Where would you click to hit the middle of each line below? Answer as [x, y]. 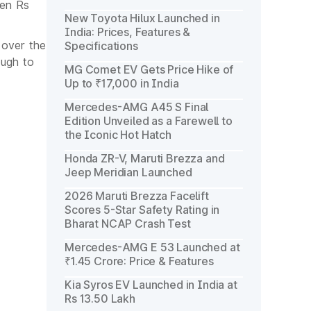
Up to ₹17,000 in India [122, 83]
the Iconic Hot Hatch [118, 135]
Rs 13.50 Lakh [100, 299]
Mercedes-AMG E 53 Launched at [152, 247]
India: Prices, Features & [128, 32]
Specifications [101, 46]
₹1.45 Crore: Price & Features [139, 261]
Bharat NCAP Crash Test [128, 224]
